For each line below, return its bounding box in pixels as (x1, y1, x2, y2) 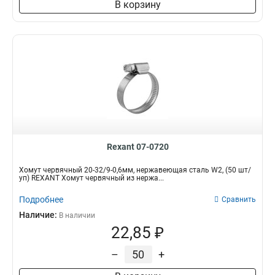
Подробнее (19, 195, 63, 204)
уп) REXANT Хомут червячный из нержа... (19, 174, 164, 182)
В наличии (59, 211, 95, 220)
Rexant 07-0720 (106, 142, 169, 152)
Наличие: (19, 210, 59, 220)
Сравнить (222, 195, 256, 204)
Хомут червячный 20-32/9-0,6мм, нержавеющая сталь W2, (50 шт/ (19, 166, 251, 174)
